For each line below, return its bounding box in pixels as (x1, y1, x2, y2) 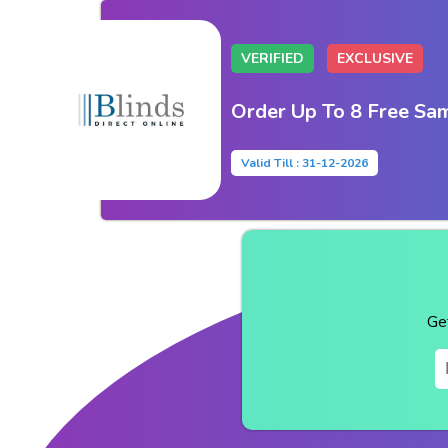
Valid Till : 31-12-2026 (240, 154, 368, 171)
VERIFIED (240, 48, 304, 68)
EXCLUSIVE (336, 48, 413, 68)
